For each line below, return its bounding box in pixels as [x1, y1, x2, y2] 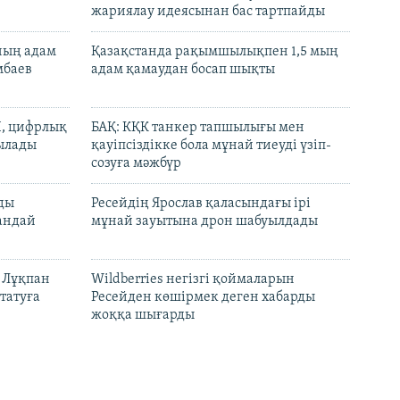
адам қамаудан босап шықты [91, 62, 275, 77]
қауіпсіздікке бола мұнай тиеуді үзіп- [91, 137, 331, 153]
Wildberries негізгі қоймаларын [91, 271, 295, 287]
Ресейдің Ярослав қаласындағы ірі [91, 196, 311, 211]
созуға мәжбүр [91, 155, 181, 171]
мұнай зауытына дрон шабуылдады [91, 213, 318, 229]
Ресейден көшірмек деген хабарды [91, 289, 315, 304]
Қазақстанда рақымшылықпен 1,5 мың [91, 44, 338, 59]
